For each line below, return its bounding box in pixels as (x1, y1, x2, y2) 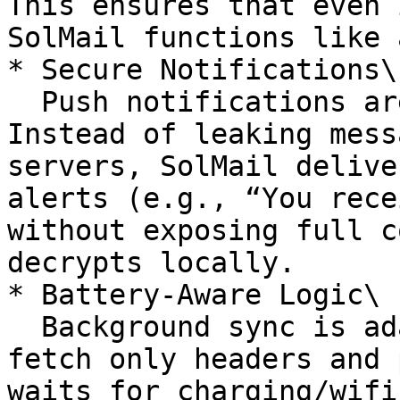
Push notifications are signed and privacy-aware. (7, 86, 41, 118)
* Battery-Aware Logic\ (7, 279, 380, 311)
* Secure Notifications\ (7, 54, 397, 86)
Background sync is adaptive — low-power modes (7, 311, 41, 343)
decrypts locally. (7, 246, 296, 279)
